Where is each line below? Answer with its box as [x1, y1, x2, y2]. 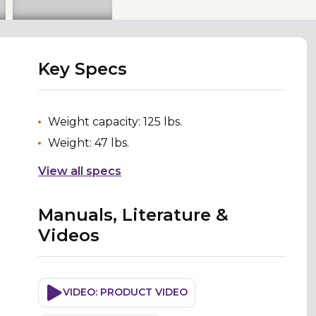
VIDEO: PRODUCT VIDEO [63, 286, 188, 299]
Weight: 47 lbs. [48, 135, 130, 150]
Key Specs [38, 58, 128, 79]
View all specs [38, 164, 122, 178]
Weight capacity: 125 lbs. [48, 114, 183, 128]
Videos [38, 224, 100, 245]
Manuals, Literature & [38, 204, 229, 225]
